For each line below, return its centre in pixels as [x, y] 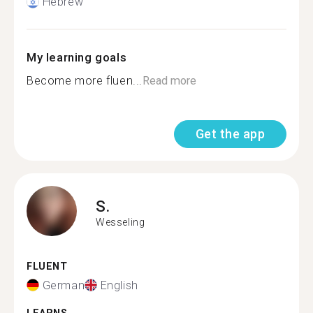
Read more [169, 81]
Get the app [230, 134]
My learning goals [77, 57]
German [64, 285]
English [119, 285]
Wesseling [121, 222]
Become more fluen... [85, 81]
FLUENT [47, 267]
